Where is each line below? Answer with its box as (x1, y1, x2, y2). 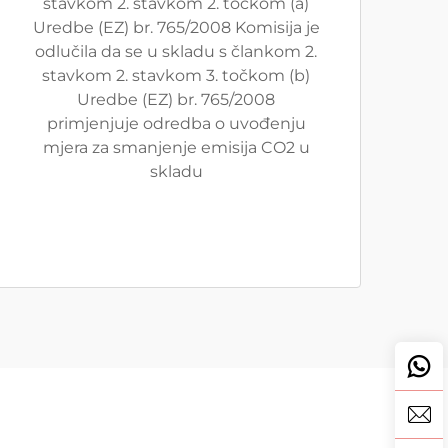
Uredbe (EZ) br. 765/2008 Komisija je (32, 18, 320, 37)
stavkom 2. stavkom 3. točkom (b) (42, 66, 310, 85)
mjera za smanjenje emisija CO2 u (42, 138, 310, 157)
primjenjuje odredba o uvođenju (46, 114, 306, 133)
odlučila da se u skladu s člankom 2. (35, 42, 317, 61)
